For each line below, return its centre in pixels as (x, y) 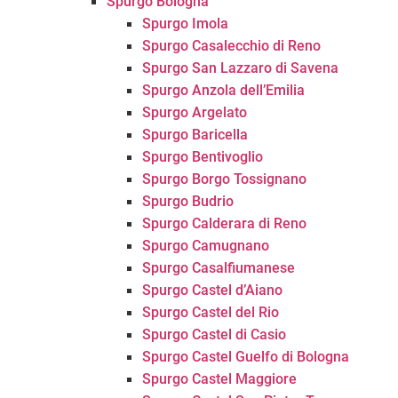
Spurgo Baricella (195, 135)
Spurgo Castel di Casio (214, 334)
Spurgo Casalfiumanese (219, 268)
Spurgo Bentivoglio (203, 157)
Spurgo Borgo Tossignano (224, 179)
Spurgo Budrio (188, 201)
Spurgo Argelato (195, 112)
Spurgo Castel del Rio (211, 312)
